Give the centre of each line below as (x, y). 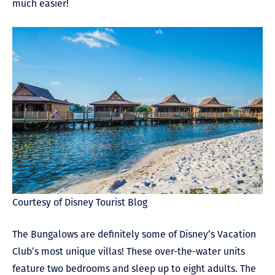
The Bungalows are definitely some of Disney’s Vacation (134, 234)
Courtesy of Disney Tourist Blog (80, 202)
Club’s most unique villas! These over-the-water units (129, 251)
